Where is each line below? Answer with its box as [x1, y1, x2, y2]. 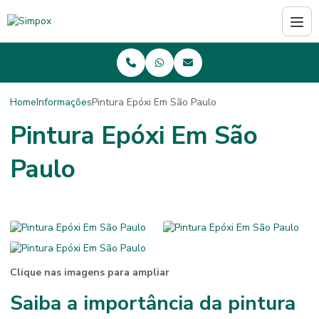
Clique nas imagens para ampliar [10, 266, 169, 279]
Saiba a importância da [10, 290, 228, 317]
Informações [36, 95, 92, 109]
